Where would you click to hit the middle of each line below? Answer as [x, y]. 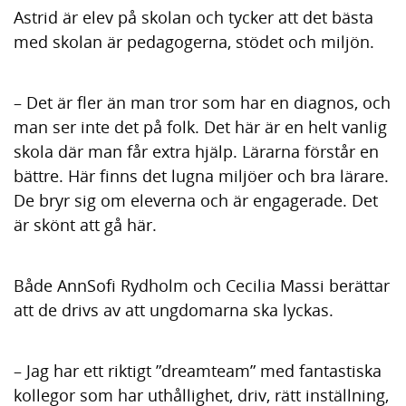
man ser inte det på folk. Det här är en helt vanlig [200, 127]
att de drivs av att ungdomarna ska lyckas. [174, 310]
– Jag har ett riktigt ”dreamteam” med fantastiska [198, 371]
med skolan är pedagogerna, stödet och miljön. [196, 42]
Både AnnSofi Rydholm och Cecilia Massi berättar [202, 286]
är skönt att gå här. [85, 225]
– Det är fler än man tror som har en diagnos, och [202, 103]
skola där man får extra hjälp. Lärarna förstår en [196, 152]
